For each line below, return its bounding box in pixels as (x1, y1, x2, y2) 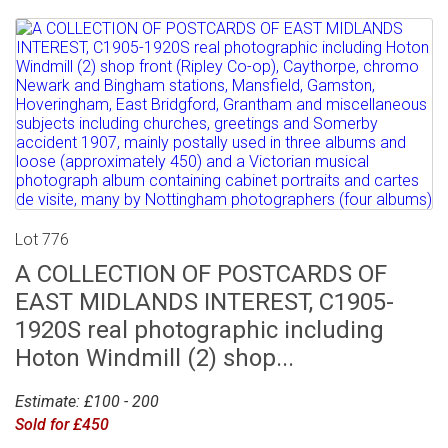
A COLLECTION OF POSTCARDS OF (15, 260, 387, 289)
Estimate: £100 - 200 (15, 392, 159, 412)
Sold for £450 (15, 415, 109, 435)
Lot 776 (15, 230, 69, 250)
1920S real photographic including (15, 316, 384, 345)
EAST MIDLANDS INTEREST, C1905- (15, 288, 394, 317)
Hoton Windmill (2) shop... (15, 344, 294, 373)
